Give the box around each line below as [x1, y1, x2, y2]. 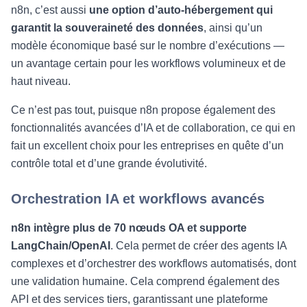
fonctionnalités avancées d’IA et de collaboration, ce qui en [11, 122, 295, 134]
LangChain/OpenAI [11, 240, 110, 251]
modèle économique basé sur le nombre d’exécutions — [11, 40, 284, 51]
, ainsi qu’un [204, 22, 262, 34]
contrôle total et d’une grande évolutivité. [11, 158, 207, 169]
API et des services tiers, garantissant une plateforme [11, 293, 268, 305]
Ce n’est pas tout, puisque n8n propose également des [11, 104, 275, 116]
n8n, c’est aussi [11, 4, 89, 16]
